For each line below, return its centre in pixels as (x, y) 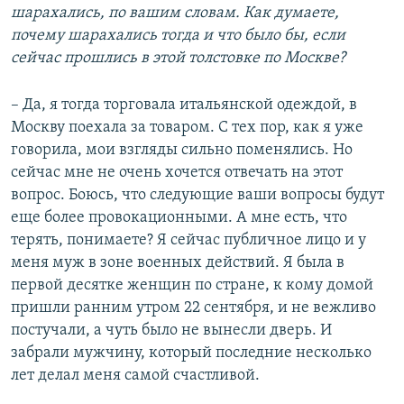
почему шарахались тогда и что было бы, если (178, 35)
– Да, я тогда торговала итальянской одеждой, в (184, 105)
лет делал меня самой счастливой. (135, 375)
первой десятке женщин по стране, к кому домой (192, 285)
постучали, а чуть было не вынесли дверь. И (171, 330)
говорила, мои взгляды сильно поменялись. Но (182, 150)
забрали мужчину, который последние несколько (191, 353)
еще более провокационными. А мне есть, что (179, 217)
